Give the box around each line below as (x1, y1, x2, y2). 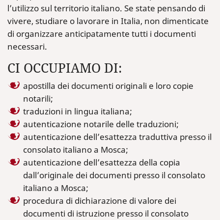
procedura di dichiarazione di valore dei (23, 195, 176, 206)
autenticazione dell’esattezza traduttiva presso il (23, 131, 212, 142)
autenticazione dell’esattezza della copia (23, 157, 180, 168)
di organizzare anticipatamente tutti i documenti (7, 28, 196, 39)
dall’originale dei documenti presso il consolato (23, 169, 205, 181)
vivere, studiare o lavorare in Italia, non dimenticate (7, 15, 209, 27)
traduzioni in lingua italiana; (23, 106, 132, 117)
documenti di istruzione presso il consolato (23, 208, 189, 219)
